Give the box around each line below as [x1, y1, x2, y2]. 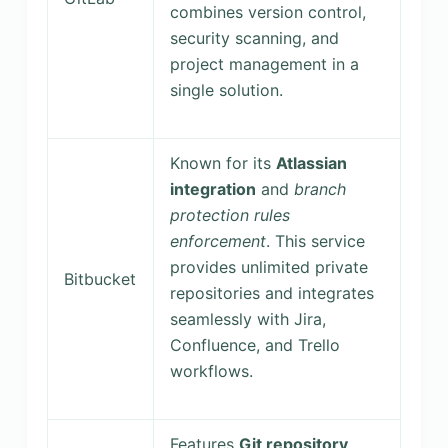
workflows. [169, 360, 253, 381]
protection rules [169, 204, 290, 225]
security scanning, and [169, 27, 339, 48]
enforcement [169, 230, 266, 251]
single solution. [169, 79, 283, 100]
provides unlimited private [169, 256, 368, 277]
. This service [265, 230, 365, 251]
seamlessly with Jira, [169, 308, 326, 329]
